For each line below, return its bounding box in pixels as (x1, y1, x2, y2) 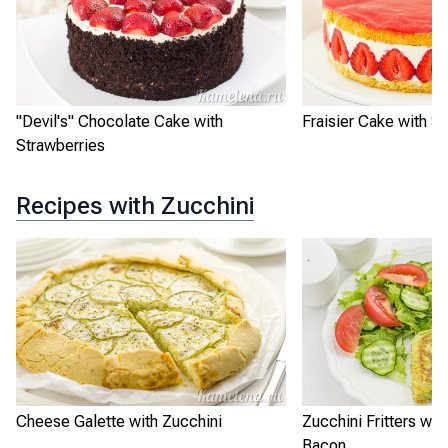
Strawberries (16, 135, 105, 155)
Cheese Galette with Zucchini (16, 412, 222, 432)
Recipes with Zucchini (16, 191, 254, 220)
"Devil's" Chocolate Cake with (16, 111, 223, 131)
